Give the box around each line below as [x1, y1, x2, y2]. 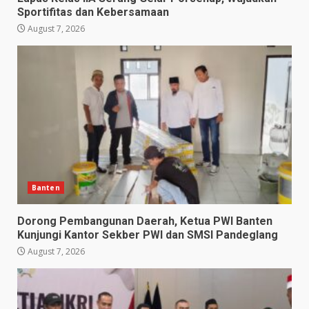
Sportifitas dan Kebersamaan [17, 5, 169, 19]
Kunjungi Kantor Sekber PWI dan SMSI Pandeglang [17, 228, 278, 241]
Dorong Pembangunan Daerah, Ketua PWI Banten [17, 214, 272, 228]
